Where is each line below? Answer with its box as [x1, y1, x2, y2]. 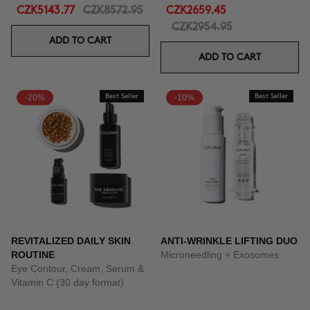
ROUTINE [11, 249, 55, 260]
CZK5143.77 [17, 6, 75, 16]
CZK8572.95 [83, 6, 143, 16]
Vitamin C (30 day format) [11, 277, 124, 288]
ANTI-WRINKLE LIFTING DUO [161, 235, 298, 246]
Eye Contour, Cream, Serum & [11, 263, 144, 274]
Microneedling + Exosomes [161, 249, 279, 260]
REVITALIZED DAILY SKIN [11, 235, 131, 246]
